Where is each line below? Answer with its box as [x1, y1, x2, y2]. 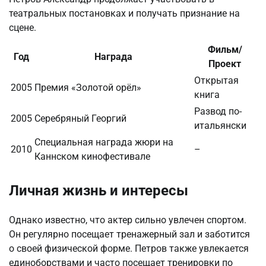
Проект [208, 58, 241, 69]
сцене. [9, 21, 36, 33]
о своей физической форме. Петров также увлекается [9, 242, 249, 254]
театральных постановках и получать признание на [9, 7, 240, 19]
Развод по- [194, 105, 242, 117]
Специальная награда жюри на [34, 136, 173, 148]
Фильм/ [207, 43, 242, 55]
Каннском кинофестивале [34, 150, 150, 162]
